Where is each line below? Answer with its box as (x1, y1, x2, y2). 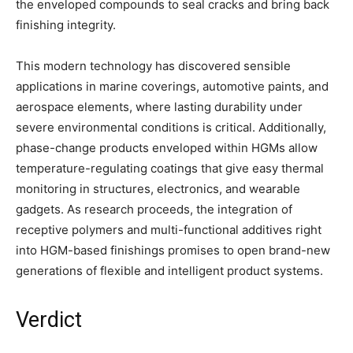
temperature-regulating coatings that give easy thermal (16, 160, 324, 176)
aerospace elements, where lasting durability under (16, 98, 303, 114)
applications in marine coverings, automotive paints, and (16, 78, 329, 94)
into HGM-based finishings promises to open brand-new (16, 242, 330, 258)
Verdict (16, 307, 82, 333)
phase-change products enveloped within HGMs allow (16, 139, 318, 155)
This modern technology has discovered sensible (16, 58, 291, 73)
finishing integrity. (16, 17, 116, 32)
